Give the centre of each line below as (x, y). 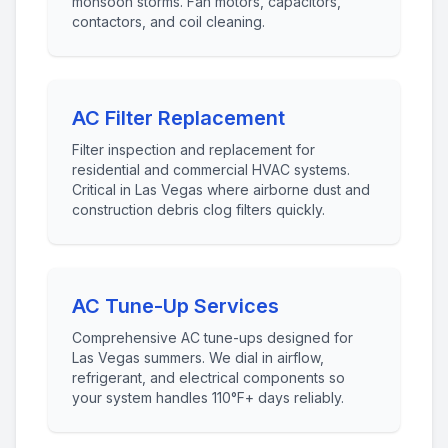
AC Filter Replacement (178, 118)
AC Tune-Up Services (175, 306)
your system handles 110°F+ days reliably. (208, 397)
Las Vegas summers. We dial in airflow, (198, 357)
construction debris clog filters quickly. (198, 209)
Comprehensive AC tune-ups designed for (212, 337)
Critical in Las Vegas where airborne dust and (221, 189)
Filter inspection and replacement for (193, 149)
